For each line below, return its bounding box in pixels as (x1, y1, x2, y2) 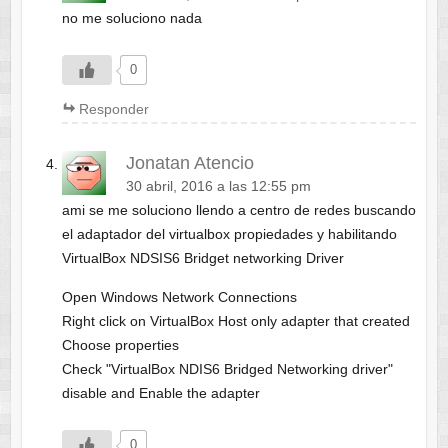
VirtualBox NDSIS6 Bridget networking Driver (61, 250, 344, 267)
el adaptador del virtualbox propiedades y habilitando (61, 226, 397, 243)
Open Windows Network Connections (61, 289, 297, 306)
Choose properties (61, 337, 179, 354)
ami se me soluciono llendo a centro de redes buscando (61, 202, 416, 219)
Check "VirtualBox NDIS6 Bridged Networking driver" (61, 361, 393, 378)
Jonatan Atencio (125, 153, 254, 174)
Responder (78, 101, 149, 118)
